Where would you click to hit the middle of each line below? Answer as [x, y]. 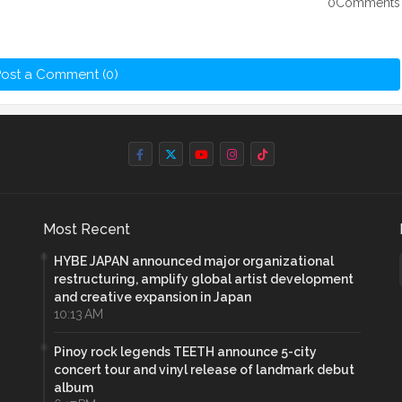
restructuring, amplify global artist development [204, 279]
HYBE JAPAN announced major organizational [194, 261]
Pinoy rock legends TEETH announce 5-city [186, 351]
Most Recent [87, 229]
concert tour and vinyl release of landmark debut [205, 369]
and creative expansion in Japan [153, 297]
